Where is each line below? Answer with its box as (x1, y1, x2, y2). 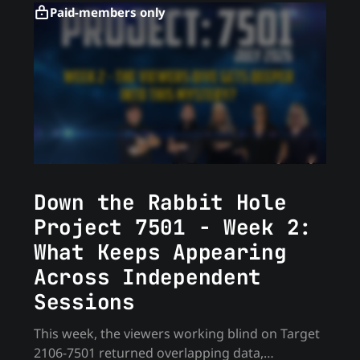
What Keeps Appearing (33, 237, 287, 266)
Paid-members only (49, 4, 166, 21)
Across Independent (33, 262, 262, 291)
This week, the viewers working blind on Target (33, 324, 320, 342)
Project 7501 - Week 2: (33, 212, 313, 241)
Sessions (33, 287, 135, 316)
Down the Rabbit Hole (33, 187, 287, 216)
